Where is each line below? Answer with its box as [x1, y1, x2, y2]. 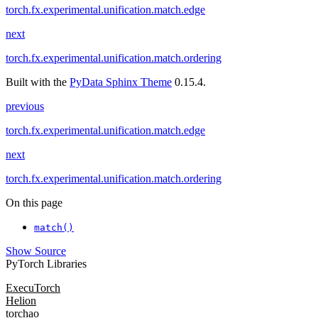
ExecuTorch [6, 282, 60, 295]
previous [6, 100, 44, 113]
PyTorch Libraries [6, 258, 87, 270]
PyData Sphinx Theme [70, 76, 172, 89]
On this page [6, 197, 62, 209]
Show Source [6, 245, 66, 258]
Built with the [6, 76, 70, 89]
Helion [6, 295, 36, 307]
